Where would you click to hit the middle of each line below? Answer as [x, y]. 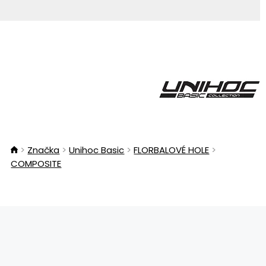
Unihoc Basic [97, 150]
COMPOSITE [36, 163]
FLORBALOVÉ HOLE [172, 150]
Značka [44, 150]
